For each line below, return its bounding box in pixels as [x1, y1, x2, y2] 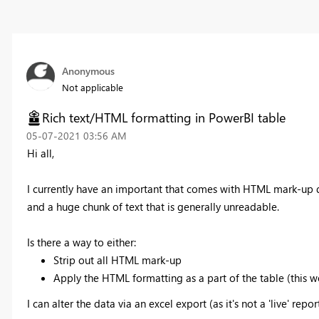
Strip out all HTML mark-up [53, 253, 182, 268]
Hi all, [26, 146, 57, 161]
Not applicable [61, 81, 123, 94]
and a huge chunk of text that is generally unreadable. [26, 199, 282, 214]
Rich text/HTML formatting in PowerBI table [41, 109, 286, 127]
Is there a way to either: [26, 235, 136, 250]
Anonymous [61, 64, 115, 78]
